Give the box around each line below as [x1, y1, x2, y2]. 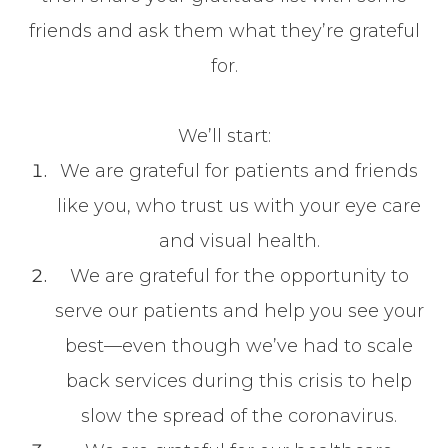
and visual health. [158, 229, 320, 252]
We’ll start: [177, 124, 271, 147]
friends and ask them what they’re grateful [28, 19, 420, 42]
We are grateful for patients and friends [60, 159, 418, 182]
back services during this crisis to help [66, 369, 412, 392]
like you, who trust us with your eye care [57, 194, 421, 217]
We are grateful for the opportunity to [69, 264, 409, 287]
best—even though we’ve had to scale [65, 334, 413, 357]
